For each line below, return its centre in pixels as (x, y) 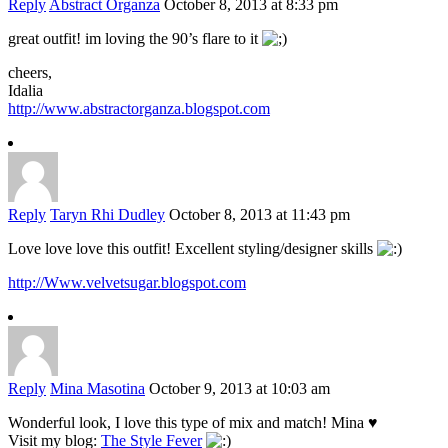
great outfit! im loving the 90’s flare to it (135, 39)
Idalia (25, 91)
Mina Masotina (97, 389)
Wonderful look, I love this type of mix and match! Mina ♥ (193, 423)
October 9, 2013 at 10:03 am (239, 389)
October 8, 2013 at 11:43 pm (259, 215)
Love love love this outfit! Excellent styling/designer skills (192, 249)
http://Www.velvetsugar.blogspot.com (127, 283)
